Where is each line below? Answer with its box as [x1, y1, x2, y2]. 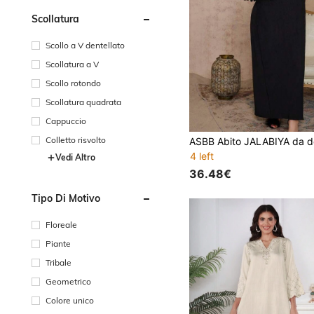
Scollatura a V [46, 58, 99, 69]
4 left [190, 150, 214, 163]
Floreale [46, 219, 77, 230]
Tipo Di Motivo [32, 191, 100, 205]
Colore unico [46, 294, 94, 306]
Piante [46, 238, 71, 249]
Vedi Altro [55, 151, 95, 163]
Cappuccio [46, 115, 86, 126]
